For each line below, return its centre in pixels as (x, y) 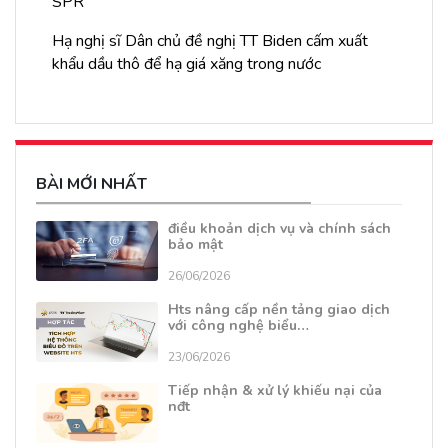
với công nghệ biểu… (238, 326)
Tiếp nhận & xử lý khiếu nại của (275, 391)
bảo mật (195, 245)
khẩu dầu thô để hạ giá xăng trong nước (186, 64)
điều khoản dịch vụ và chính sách (279, 229)
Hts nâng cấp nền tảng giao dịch (279, 310)
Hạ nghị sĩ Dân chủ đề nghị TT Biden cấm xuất (210, 41)
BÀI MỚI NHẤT (91, 184)
